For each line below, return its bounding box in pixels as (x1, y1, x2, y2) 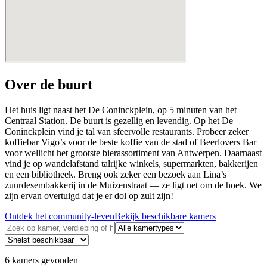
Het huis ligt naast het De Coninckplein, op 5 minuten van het (5, 104, 237, 115)
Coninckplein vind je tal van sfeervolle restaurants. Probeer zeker (5, 126, 249, 136)
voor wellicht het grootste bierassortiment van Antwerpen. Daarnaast (5, 147, 262, 158)
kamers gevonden (12, 254, 78, 265)
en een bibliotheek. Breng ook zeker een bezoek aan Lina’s (5, 169, 226, 179)
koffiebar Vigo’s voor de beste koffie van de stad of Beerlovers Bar (5, 136, 256, 147)
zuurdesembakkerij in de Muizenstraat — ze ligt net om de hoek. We (5, 179, 262, 190)
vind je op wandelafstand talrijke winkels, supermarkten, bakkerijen (5, 158, 258, 169)
